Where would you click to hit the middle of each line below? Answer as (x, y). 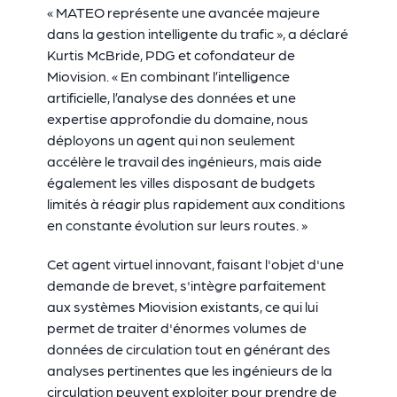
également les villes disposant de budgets (181, 182)
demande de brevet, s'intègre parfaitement (186, 285)
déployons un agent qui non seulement (171, 140)
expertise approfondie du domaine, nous (177, 118)
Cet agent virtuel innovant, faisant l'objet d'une (195, 264)
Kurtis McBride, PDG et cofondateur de (171, 54)
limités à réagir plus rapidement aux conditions (196, 203)
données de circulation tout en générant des (188, 349)
